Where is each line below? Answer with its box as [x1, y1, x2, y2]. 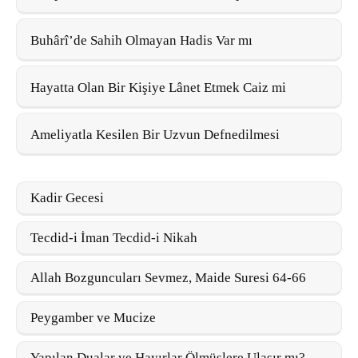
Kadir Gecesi [30, 189, 104, 205]
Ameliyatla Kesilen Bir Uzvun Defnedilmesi [30, 126, 280, 142]
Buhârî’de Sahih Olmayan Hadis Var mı [30, 32, 253, 48]
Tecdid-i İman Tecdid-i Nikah [30, 229, 197, 245]
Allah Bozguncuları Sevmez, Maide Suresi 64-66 [30, 269, 306, 285]
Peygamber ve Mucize [30, 309, 156, 325]
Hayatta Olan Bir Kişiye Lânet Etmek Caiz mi [30, 79, 286, 95]
